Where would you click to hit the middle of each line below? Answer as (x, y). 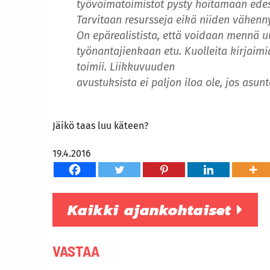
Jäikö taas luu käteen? (100, 126)
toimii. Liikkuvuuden (126, 67)
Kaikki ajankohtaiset (152, 210)
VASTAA (76, 251)
